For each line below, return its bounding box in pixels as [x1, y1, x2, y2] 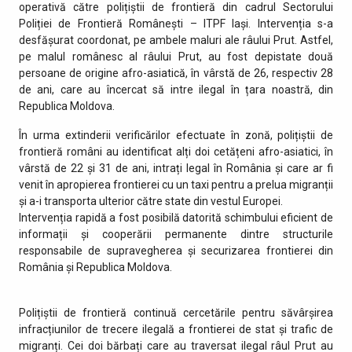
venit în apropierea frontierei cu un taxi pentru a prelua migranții [19, 178, 333, 191]
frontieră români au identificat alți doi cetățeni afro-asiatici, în [19, 145, 333, 158]
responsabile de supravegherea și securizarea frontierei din [19, 244, 333, 257]
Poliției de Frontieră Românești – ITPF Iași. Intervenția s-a [19, 16, 333, 30]
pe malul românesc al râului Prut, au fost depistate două [19, 49, 333, 63]
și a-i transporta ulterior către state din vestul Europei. [19, 194, 283, 207]
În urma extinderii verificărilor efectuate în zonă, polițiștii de [19, 128, 333, 141]
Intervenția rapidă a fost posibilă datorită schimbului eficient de [19, 211, 333, 224]
